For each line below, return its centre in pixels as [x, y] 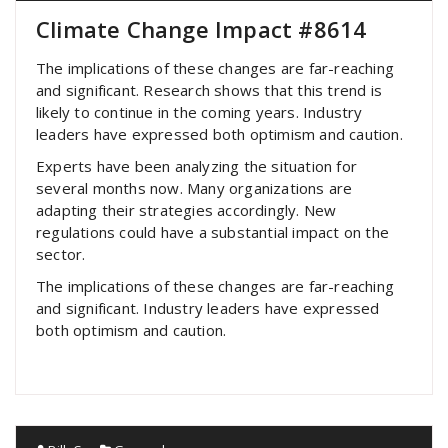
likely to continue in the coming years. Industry [199, 112]
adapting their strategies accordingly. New [186, 210]
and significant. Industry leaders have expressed [208, 308]
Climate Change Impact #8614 [201, 29]
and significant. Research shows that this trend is [209, 90]
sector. [61, 254]
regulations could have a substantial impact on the [213, 232]
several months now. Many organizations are [194, 188]
